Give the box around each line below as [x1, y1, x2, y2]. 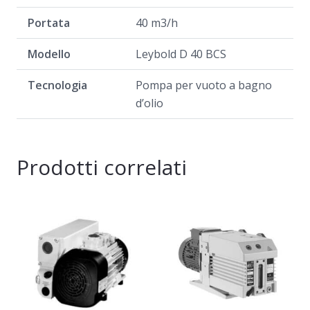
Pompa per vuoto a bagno [136, 77, 272, 93]
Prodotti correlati [17, 153, 187, 182]
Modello [28, 46, 71, 62]
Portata [28, 15, 70, 31]
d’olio [136, 95, 163, 111]
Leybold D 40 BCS [136, 46, 226, 62]
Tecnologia [28, 77, 87, 93]
